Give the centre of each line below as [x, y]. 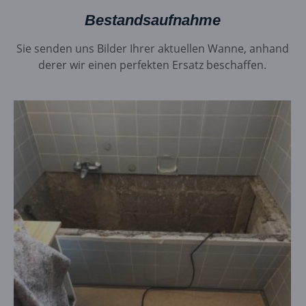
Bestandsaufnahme [152, 20]
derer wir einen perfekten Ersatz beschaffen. [153, 65]
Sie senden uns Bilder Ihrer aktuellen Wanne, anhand [152, 49]
